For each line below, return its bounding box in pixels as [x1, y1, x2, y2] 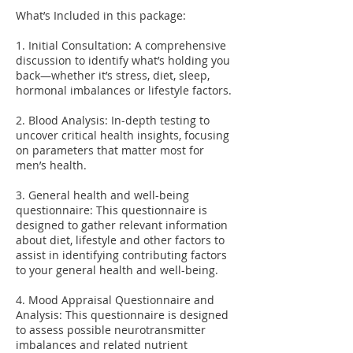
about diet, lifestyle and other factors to [16, 232, 225, 247]
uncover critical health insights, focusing [16, 128, 229, 143]
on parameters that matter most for [16, 143, 204, 158]
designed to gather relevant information [16, 217, 228, 232]
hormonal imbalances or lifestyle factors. [16, 83, 232, 98]
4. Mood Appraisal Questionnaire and [16, 292, 214, 307]
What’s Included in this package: [16, 8, 186, 23]
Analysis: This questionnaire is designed [16, 307, 229, 322]
